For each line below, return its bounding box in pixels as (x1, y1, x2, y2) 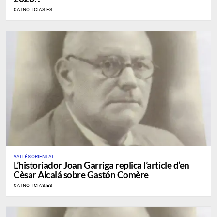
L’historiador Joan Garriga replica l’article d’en (14, 159, 189, 170)
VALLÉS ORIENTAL (14, 154, 54, 159)
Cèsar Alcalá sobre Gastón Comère (14, 169, 149, 180)
